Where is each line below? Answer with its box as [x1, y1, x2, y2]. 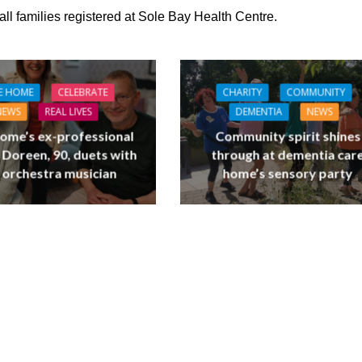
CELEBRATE [57, 85, 108, 99]
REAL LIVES [44, 104, 92, 119]
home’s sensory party [222, 165, 353, 181]
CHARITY [222, 85, 263, 99]
